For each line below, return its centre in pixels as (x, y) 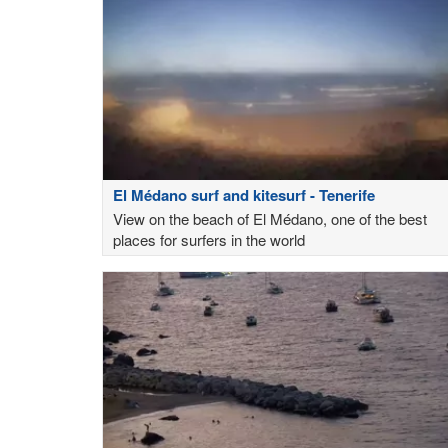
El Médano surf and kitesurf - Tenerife (244, 195)
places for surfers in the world (209, 240)
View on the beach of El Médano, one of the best (270, 219)
